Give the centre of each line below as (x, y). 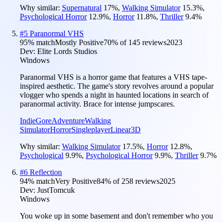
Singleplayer (91, 129)
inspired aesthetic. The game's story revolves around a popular (117, 86)
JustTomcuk (56, 190)
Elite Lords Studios (67, 51)
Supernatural (82, 7)
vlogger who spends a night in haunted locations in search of (114, 95)
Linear (121, 129)
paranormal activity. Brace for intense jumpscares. (97, 104)
